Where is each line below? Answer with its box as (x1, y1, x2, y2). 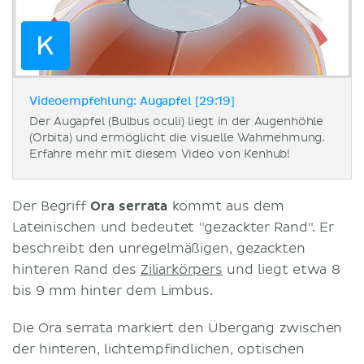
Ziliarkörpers (140, 261, 223, 278)
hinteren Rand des (12, 261, 141, 278)
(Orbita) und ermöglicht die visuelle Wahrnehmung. (29, 130, 326, 145)
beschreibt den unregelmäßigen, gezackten (12, 240, 305, 257)
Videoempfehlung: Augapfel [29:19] (29, 95, 235, 107)
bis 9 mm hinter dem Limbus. (12, 282, 218, 299)
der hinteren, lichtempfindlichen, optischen (12, 340, 305, 357)
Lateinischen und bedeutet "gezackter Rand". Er (12, 219, 334, 236)
